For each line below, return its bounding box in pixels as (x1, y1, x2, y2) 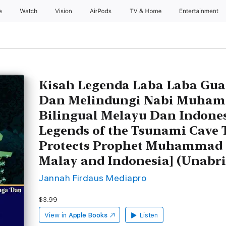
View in (44, 211, 67, 219)
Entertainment (180, 8, 220, 15)
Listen (139, 211, 158, 219)
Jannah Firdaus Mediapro (39, 173, 147, 183)
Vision (54, 8, 73, 15)
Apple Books (68, 211, 107, 219)
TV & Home (129, 8, 163, 15)
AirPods (89, 8, 114, 15)
